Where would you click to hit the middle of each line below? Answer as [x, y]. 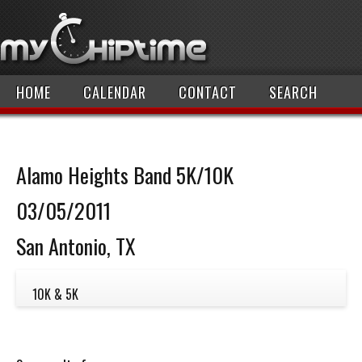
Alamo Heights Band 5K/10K [125, 175]
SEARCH [293, 92]
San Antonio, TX [76, 246]
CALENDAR [115, 92]
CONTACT [208, 92]
